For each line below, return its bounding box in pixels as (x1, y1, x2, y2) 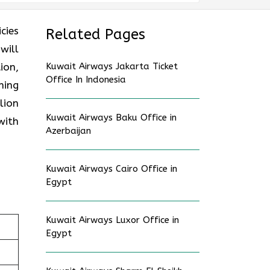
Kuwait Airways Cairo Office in (46, 163, 177, 174)
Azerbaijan (46, 125, 91, 136)
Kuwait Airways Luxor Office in (46, 215, 179, 225)
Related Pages (46, 26, 145, 43)
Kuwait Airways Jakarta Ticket (46, 61, 178, 72)
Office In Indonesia (46, 74, 126, 85)
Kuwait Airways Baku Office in (46, 112, 177, 123)
